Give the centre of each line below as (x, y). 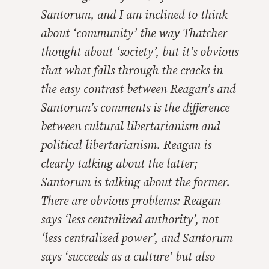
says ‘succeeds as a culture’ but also (128, 257)
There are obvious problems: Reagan (131, 201)
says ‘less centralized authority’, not (130, 220)
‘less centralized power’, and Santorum (137, 239)
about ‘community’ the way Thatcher (134, 34)
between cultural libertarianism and (130, 127)
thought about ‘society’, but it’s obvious (140, 53)
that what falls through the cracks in (132, 71)
